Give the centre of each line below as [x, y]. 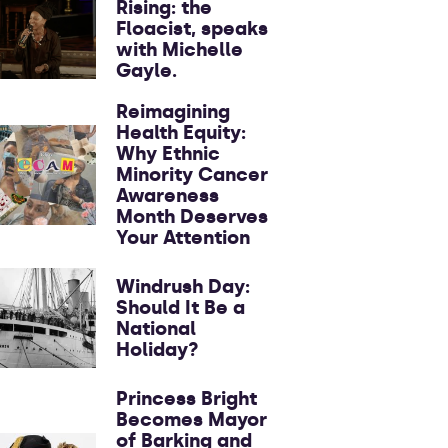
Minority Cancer [192, 174]
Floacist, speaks [192, 28]
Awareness [167, 195]
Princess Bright [186, 398]
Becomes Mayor [191, 419]
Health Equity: [181, 132]
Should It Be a [180, 307]
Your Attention [183, 237]
